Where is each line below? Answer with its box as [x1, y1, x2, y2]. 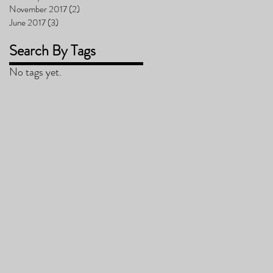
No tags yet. [9, 63, 62, 80]
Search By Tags [9, 40, 96, 61]
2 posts [80, 2, 105, 16]
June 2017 [9, 15, 46, 29]
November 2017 [9, 2, 67, 16]
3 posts [58, 15, 84, 29]
